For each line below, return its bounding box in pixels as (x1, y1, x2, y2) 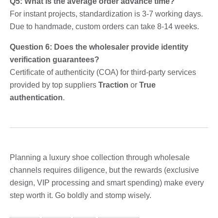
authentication (10, 93, 63, 102)
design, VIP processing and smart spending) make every (10, 178, 204, 187)
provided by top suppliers (10, 80, 98, 89)
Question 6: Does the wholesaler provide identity (10, 42, 188, 51)
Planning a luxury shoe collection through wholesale (10, 153, 190, 162)
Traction (98, 80, 128, 89)
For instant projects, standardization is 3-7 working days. (10, 9, 203, 18)
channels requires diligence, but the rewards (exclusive (10, 165, 199, 174)
